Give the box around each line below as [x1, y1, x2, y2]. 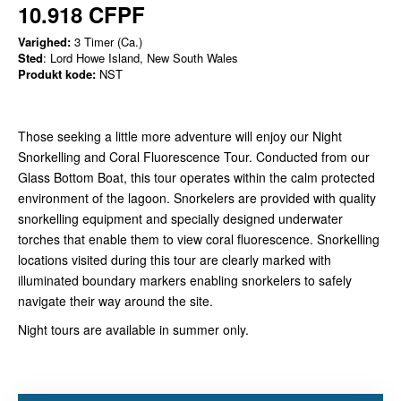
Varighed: [18, 33, 71, 50]
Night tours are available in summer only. [18, 320, 249, 338]
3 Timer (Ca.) [71, 33, 142, 50]
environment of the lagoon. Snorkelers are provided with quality [18, 189, 376, 207]
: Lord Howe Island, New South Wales [43, 49, 238, 66]
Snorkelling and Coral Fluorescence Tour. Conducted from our [18, 148, 370, 166]
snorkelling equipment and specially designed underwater [18, 209, 343, 227]
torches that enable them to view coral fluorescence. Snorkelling [18, 230, 380, 248]
